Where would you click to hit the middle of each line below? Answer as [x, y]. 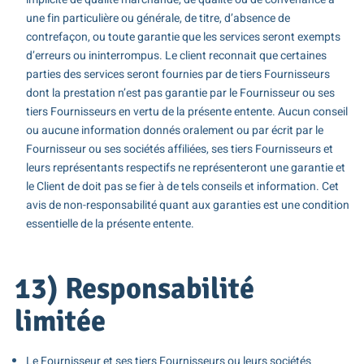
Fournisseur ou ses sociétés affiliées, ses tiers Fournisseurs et [179, 149]
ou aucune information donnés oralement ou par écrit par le [174, 130]
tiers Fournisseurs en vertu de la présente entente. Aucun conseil [186, 111]
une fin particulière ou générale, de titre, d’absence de [158, 18]
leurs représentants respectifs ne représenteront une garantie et [185, 167]
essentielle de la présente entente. [110, 223]
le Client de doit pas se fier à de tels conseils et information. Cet [182, 186]
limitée [60, 321]
